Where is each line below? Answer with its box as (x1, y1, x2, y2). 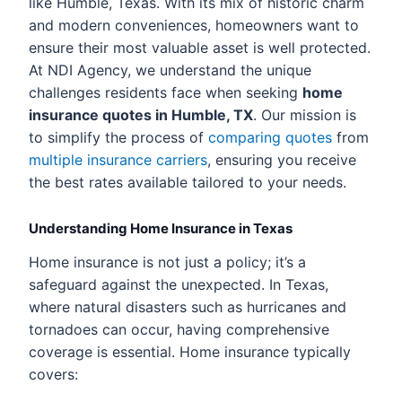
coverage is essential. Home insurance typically (29, 343, 351, 361)
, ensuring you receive (207, 151, 356, 169)
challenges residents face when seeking (29, 83, 302, 101)
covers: (29, 365, 78, 383)
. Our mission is (253, 106, 356, 124)
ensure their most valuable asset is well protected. (29, 39, 371, 57)
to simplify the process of (29, 128, 208, 146)
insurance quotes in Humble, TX (29, 106, 253, 124)
